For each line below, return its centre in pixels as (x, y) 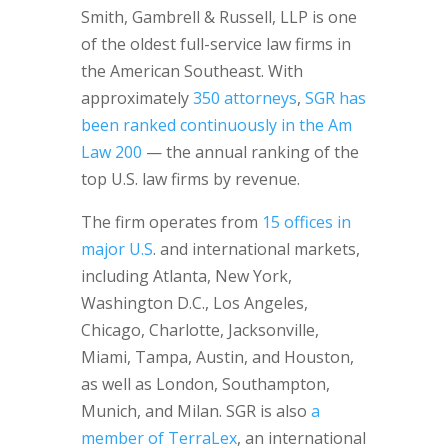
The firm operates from (171, 222)
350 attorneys (244, 98)
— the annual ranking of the (250, 152)
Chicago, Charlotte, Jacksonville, (199, 330)
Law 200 (111, 152)
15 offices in (306, 222)
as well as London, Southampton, (205, 384)
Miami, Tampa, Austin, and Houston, (217, 357)
